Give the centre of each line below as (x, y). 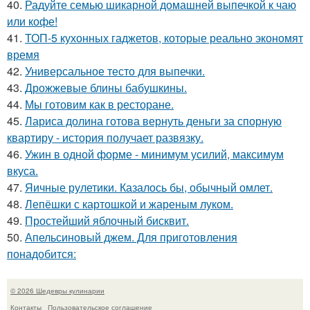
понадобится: (42, 253)
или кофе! (32, 21)
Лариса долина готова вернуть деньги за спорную (153, 120)
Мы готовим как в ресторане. (99, 104)
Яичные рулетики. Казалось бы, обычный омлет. (149, 187)
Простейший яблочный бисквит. (107, 220)
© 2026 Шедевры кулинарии (57, 290)
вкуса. (22, 170)
